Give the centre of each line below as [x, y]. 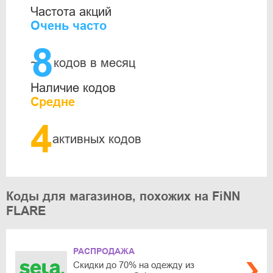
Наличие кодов [73, 88]
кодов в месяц [94, 63]
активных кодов [97, 139]
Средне [53, 102]
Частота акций [71, 12]
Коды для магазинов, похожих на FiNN [123, 196]
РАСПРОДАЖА [104, 251]
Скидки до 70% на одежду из [134, 265]
